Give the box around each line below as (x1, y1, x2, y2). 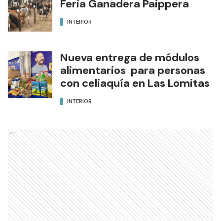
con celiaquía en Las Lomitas (60, 75, 210, 90)
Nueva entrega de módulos (60, 50, 199, 65)
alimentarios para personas (60, 63, 205, 77)
